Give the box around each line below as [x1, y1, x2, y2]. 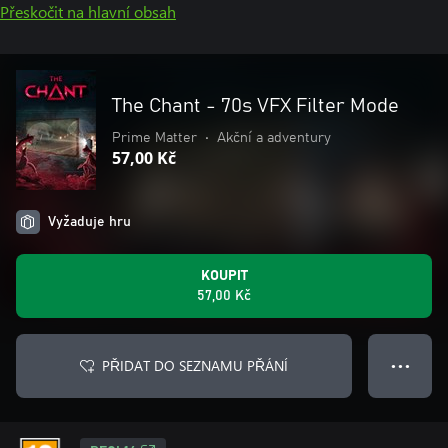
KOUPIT [200, 269, 248, 283]
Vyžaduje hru [48, 215, 131, 229]
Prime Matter [112, 131, 197, 145]
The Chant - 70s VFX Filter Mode [112, 96, 399, 116]
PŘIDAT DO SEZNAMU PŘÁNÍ [102, 356, 288, 375]
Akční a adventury [217, 131, 331, 145]
